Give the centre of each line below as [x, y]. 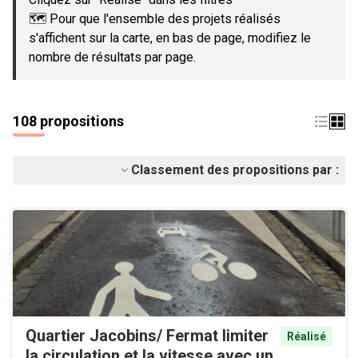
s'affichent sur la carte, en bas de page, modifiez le [170, 38]
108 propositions [68, 121]
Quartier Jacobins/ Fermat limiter [147, 336]
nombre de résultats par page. [112, 57]
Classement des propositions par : [235, 170]
